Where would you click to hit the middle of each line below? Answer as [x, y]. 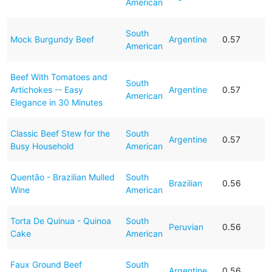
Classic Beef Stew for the [60, 133]
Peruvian [186, 226]
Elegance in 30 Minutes [56, 102]
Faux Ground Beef [46, 264]
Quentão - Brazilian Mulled [62, 177]
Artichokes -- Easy [46, 89]
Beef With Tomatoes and [59, 76]
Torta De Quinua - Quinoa [60, 220]
